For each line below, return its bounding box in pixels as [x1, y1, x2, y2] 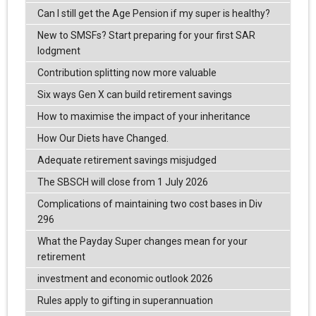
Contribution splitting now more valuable [37, 67, 217, 79]
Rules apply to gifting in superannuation [37, 295, 213, 307]
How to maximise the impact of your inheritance [37, 111, 250, 123]
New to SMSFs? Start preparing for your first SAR [37, 30, 255, 42]
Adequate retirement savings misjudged [37, 154, 217, 166]
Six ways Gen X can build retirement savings [37, 89, 232, 101]
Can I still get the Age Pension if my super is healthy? [37, 8, 270, 20]
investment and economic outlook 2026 [37, 273, 213, 285]
